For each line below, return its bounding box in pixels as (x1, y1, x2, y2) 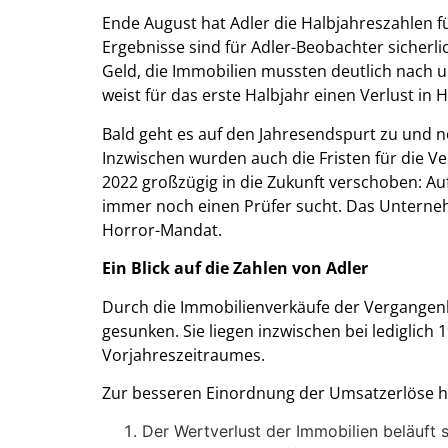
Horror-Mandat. (102, 218, 222, 241)
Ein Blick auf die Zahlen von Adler (102, 257, 368, 280)
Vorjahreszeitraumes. (102, 343, 265, 366)
